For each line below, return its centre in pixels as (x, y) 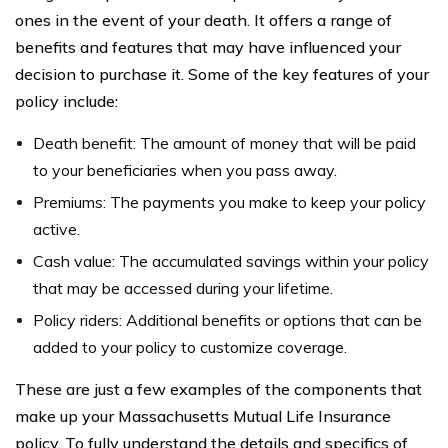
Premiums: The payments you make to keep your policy (229, 202)
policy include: (66, 101)
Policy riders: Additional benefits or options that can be (227, 320)
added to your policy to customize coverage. (190, 347)
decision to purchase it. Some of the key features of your (222, 74)
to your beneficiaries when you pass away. (185, 170)
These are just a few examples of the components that (218, 389)
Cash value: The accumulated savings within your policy (231, 261)
